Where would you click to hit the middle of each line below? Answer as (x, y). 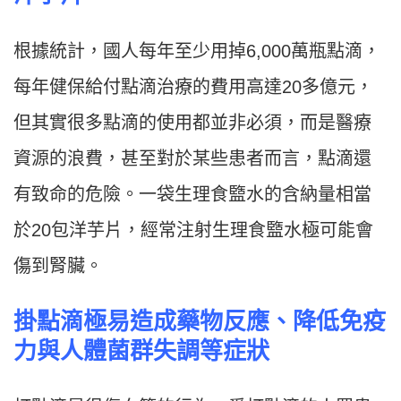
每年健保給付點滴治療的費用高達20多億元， (193, 87)
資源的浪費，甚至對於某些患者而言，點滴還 (192, 159)
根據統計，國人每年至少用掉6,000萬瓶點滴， (197, 51)
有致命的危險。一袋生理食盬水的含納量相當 (192, 195)
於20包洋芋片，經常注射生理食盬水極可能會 (193, 230)
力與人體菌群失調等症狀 (141, 351)
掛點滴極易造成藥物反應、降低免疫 (200, 322)
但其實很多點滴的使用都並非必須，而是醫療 (192, 123)
